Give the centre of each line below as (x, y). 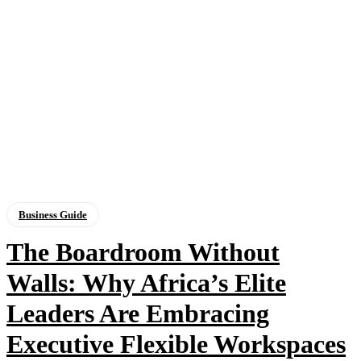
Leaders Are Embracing (138, 313)
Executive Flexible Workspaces (176, 344)
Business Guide (53, 214)
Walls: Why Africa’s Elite (146, 282)
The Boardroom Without (143, 252)
